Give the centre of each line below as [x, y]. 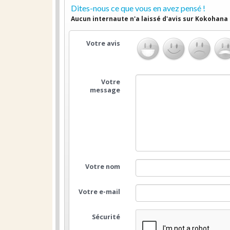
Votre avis [103, 43]
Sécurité [106, 217]
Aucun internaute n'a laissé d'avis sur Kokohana [149, 19]
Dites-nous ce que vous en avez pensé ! [138, 8]
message [105, 90]
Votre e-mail [100, 192]
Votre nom [103, 167]
